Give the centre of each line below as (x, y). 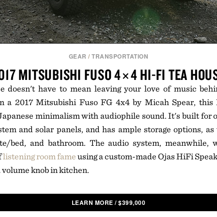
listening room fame (39, 156)
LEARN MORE (92, 202)
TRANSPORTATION (120, 56)
